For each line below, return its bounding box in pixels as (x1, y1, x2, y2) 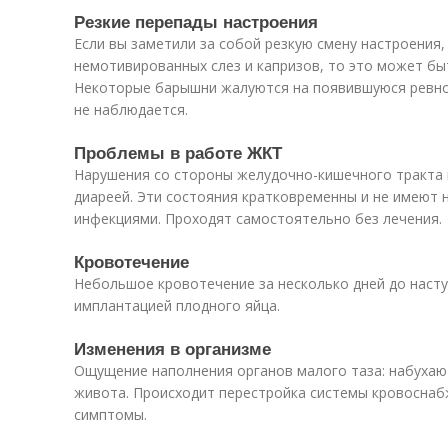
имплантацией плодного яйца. (74, 296, 280, 315)
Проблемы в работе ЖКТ (74, 140, 282, 164)
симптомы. (74, 405, 147, 424)
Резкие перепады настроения (74, 9, 318, 33)
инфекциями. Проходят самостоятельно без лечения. (74, 209, 442, 228)
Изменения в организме (74, 336, 271, 360)
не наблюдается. (74, 100, 188, 119)
